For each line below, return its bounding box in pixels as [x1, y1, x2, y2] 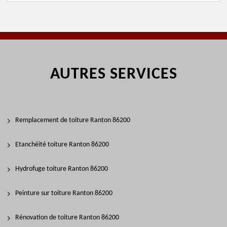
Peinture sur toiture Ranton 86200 [15, 190, 112, 197]
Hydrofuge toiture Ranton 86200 [15, 165, 108, 173]
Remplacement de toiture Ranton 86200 [15, 117, 130, 124]
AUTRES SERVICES [50, 66, 177, 83]
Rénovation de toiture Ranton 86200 [15, 214, 119, 221]
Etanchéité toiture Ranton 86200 [15, 141, 109, 148]
